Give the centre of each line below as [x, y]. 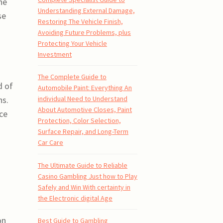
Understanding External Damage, [86, 11]
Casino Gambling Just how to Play [88, 176]
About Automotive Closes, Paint [85, 110]
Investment [55, 55]
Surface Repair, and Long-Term [83, 132]
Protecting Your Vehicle [72, 44]
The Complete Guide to [72, 77]
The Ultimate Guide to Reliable [83, 165]
